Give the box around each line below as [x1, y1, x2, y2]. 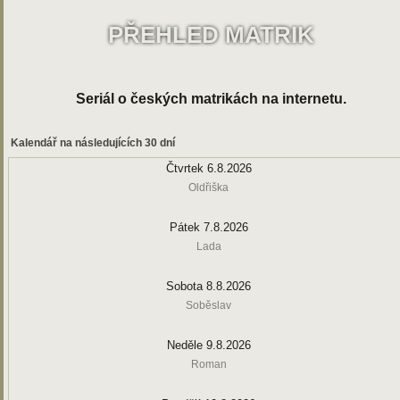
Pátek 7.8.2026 [169, 221, 248, 234]
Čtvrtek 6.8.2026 [165, 162, 252, 175]
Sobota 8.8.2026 [166, 279, 251, 293]
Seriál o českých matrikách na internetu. [76, 91, 346, 106]
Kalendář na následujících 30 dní [8, 137, 175, 149]
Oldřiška [188, 181, 229, 194]
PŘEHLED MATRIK [108, 21, 314, 48]
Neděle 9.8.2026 [166, 338, 251, 352]
